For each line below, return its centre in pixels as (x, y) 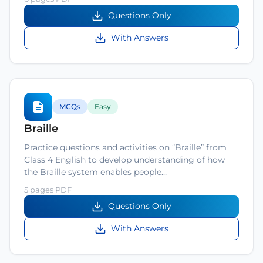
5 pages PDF (48, 190)
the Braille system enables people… (95, 172)
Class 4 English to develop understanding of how (124, 160)
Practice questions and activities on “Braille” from (125, 147)
